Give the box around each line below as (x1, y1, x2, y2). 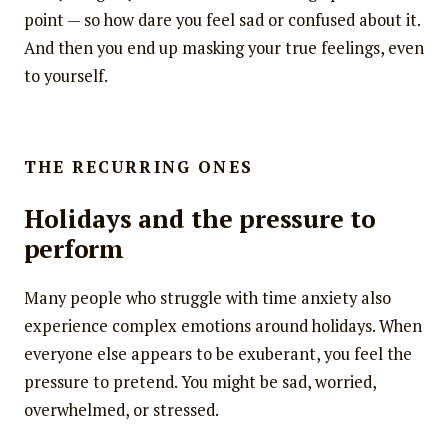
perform (23, 232, 124, 266)
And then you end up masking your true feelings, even (23, 36, 424, 59)
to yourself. (23, 64, 108, 87)
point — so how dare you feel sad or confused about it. (23, 8, 420, 31)
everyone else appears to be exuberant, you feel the (23, 343, 412, 366)
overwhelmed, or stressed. (23, 399, 219, 422)
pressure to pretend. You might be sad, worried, (23, 371, 376, 394)
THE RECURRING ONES (23, 155, 254, 178)
